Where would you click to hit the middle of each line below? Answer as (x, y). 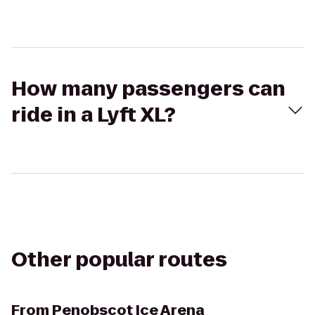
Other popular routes (119, 260)
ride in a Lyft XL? (94, 115)
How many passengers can (148, 89)
